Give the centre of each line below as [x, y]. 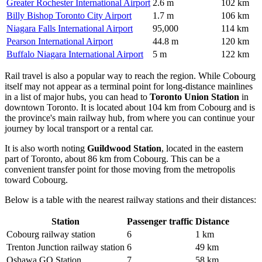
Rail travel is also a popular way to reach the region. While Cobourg [130, 75]
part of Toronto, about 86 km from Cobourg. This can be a [112, 158]
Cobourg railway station [51, 234]
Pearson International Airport [60, 41]
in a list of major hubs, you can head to [77, 96]
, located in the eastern [202, 148]
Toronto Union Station [194, 96]
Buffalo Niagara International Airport [75, 54]
